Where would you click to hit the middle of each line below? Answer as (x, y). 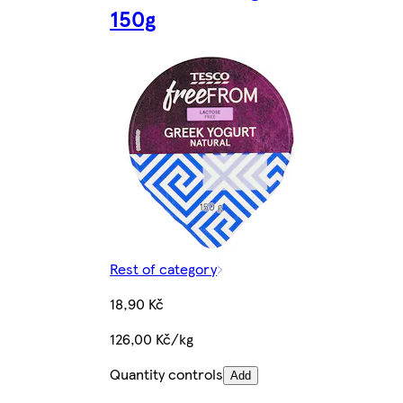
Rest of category (164, 268)
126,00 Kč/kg (152, 338)
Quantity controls (167, 373)
